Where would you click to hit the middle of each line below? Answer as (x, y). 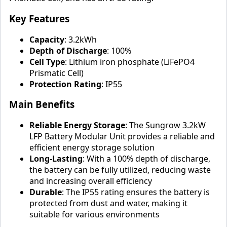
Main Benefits (42, 104)
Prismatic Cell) (56, 73)
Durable (46, 192)
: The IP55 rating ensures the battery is (136, 192)
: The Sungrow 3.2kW (165, 125)
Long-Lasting (56, 159)
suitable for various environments (94, 215)
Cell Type (47, 62)
